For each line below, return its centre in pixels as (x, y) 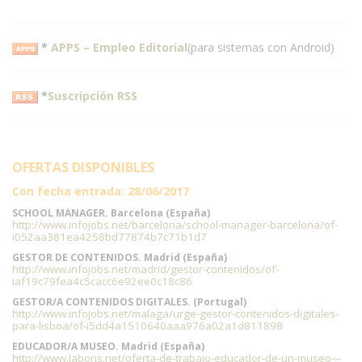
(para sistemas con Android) (261, 47)
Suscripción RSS (93, 96)
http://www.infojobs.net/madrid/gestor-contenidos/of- (145, 269)
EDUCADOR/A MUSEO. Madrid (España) (108, 346)
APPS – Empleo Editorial (119, 47)
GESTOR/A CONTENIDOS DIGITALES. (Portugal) (129, 302)
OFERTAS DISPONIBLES (83, 167)
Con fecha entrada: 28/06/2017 (101, 191)
